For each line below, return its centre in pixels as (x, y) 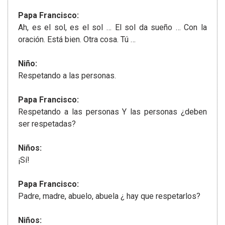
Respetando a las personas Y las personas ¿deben (113, 112)
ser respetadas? (47, 124)
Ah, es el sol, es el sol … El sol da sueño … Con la (113, 28)
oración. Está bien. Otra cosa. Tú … (77, 40)
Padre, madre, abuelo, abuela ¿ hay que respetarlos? (109, 196)
